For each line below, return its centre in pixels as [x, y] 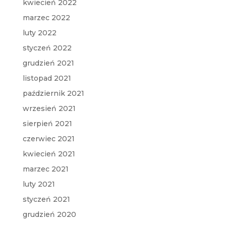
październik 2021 [53, 94]
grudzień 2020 [49, 215]
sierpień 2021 [47, 124]
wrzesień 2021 [49, 109]
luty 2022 [39, 33]
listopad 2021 [47, 78]
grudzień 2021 [48, 63]
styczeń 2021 [46, 200]
